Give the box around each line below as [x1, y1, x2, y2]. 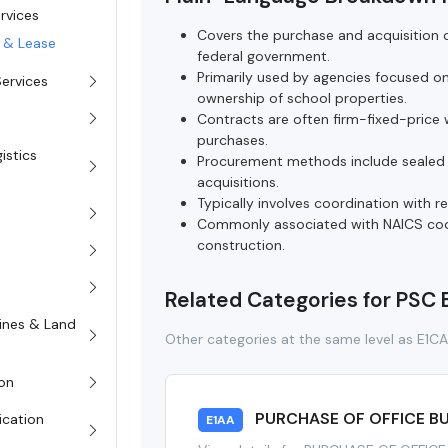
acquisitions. [197, 173, 280, 192]
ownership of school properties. [197, 89, 408, 108]
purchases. [197, 131, 269, 150]
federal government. [197, 47, 331, 66]
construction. [197, 236, 286, 255]
